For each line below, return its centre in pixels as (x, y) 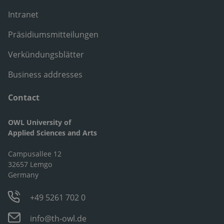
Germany (23, 174)
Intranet (23, 14)
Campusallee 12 (35, 153)
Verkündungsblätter (46, 54)
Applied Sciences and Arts (52, 132)
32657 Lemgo (30, 164)
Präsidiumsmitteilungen (53, 34)
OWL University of (39, 122)
